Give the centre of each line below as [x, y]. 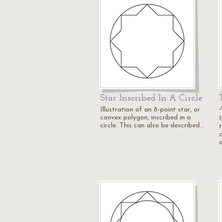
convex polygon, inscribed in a [145, 118]
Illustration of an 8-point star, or [150, 110]
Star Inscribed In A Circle [151, 98]
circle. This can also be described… [152, 126]
